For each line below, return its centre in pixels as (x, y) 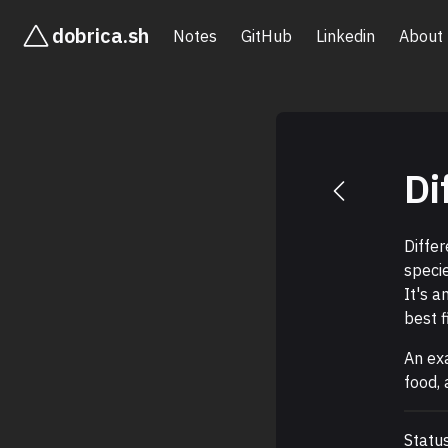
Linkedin (345, 36)
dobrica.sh (100, 35)
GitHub (266, 36)
